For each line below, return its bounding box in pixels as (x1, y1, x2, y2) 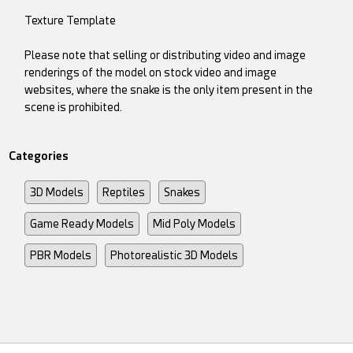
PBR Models (30, 249, 92, 262)
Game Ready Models (30, 217, 135, 231)
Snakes (164, 186, 201, 199)
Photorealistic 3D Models (110, 249, 239, 262)
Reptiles (102, 186, 146, 199)
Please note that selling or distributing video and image (24, 49, 307, 62)
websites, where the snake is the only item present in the (24, 84, 314, 97)
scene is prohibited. (24, 101, 123, 114)
